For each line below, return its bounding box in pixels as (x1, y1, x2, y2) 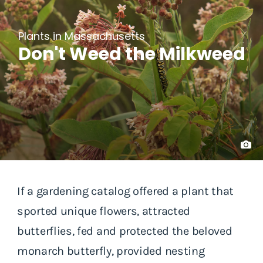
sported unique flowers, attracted (17, 204, 191, 218)
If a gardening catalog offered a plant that (17, 184, 234, 198)
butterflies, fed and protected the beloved (17, 224, 232, 238)
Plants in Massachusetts (18, 28, 145, 43)
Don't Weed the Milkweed (18, 41, 245, 66)
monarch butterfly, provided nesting (17, 244, 205, 258)
